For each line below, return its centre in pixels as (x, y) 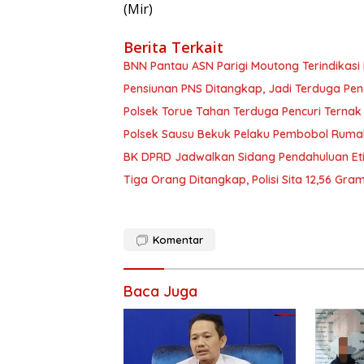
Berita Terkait (173, 48)
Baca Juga (160, 292)
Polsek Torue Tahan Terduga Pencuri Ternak (243, 112)
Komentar (178, 240)
